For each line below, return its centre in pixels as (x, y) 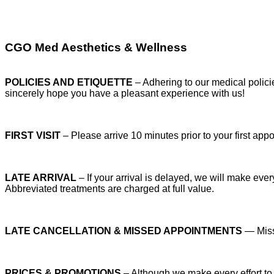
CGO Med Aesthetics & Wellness (96, 47)
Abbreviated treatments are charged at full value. (109, 188)
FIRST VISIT (33, 135)
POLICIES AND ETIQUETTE (69, 82)
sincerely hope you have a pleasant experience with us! (125, 93)
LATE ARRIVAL (41, 177)
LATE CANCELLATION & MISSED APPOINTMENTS (124, 231)
